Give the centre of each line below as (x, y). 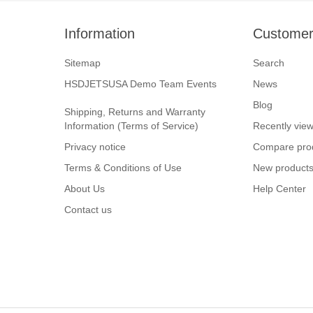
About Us (85, 189)
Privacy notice (95, 147)
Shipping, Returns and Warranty (135, 112)
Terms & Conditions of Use (123, 168)
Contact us (88, 210)
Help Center (279, 189)
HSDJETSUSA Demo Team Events (140, 84)
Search (269, 63)
